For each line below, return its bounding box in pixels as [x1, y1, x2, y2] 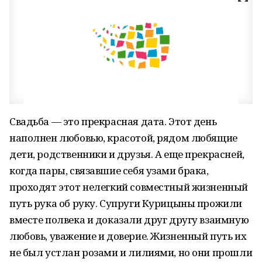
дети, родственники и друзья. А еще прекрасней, [9, 147, 244, 161]
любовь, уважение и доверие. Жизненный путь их [9, 229, 247, 243]
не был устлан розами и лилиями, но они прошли [9, 246, 253, 259]
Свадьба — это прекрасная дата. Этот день [9, 115, 217, 128]
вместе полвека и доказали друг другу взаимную [9, 213, 249, 226]
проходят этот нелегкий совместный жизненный [9, 180, 248, 194]
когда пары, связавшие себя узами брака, [9, 164, 209, 177]
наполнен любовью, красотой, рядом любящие [9, 131, 237, 144]
